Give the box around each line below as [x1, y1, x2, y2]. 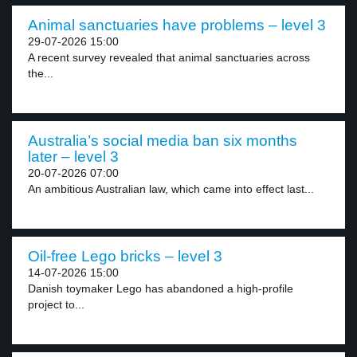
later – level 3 [28, 148, 119, 165]
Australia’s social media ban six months [28, 132, 297, 149]
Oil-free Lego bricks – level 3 [28, 248, 222, 265]
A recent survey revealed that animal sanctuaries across [28, 51, 310, 64]
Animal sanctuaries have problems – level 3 [28, 17, 326, 33]
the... [28, 67, 53, 80]
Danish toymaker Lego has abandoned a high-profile [28, 282, 293, 295]
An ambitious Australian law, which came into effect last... [28, 182, 314, 195]
